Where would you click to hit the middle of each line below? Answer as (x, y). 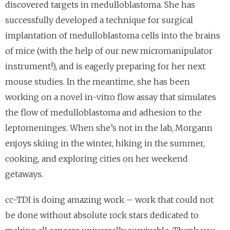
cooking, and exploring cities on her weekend (97, 159)
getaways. (24, 174)
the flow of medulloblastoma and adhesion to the (103, 113)
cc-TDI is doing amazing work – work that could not (109, 200)
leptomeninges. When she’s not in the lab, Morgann (109, 128)
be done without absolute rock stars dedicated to (102, 215)
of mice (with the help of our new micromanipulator (109, 51)
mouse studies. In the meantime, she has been (98, 82)
